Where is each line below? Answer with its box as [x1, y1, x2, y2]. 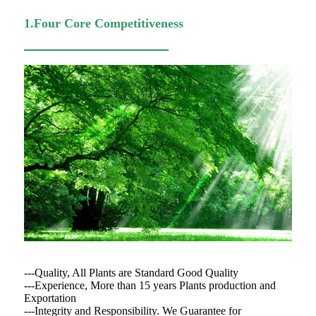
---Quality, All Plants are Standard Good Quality [24, 267, 238, 279]
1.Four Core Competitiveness [24, 16, 183, 31]
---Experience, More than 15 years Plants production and [24, 279, 276, 292]
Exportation [24, 292, 76, 305]
